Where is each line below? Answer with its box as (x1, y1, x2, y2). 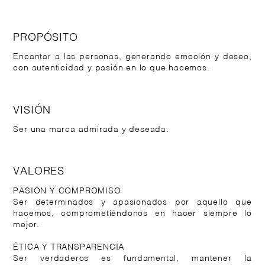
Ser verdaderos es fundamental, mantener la (13, 254, 252, 263)
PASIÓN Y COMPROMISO (13, 187, 121, 195)
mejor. (13, 221, 40, 229)
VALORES (13, 166, 65, 177)
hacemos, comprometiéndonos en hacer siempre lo (13, 209, 252, 218)
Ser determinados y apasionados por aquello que (13, 198, 252, 206)
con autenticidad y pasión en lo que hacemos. (13, 64, 210, 72)
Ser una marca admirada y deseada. (13, 125, 169, 134)
